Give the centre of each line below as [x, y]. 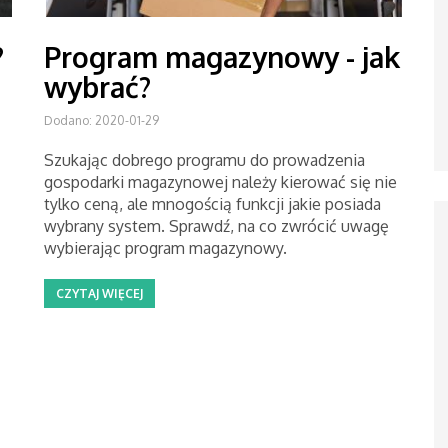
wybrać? [97, 87]
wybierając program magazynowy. [165, 248]
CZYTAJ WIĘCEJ [99, 293]
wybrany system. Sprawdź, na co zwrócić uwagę [216, 226]
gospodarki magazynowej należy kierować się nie [220, 182]
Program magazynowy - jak [222, 57]
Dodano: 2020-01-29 [101, 120]
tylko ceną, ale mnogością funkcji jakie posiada [212, 204]
